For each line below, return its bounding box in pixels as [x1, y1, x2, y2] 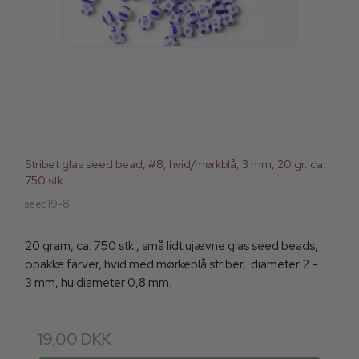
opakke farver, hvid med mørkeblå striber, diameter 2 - [25, 256, 317, 273]
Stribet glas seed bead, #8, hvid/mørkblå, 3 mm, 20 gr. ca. [25, 157, 326, 172]
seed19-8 [25, 197, 70, 212]
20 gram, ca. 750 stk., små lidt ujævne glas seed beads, [25, 238, 318, 255]
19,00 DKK [38, 329, 111, 350]
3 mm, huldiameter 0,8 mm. [25, 275, 171, 292]
